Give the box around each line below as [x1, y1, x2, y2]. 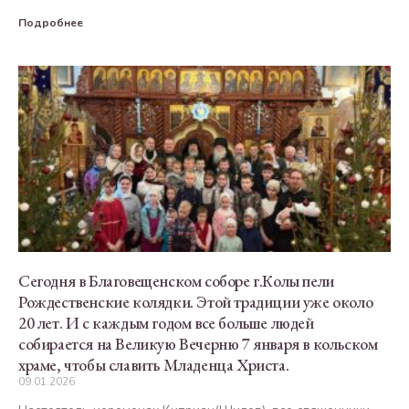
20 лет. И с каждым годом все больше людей [18, 311, 314, 333]
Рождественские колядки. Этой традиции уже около [18, 290, 373, 312]
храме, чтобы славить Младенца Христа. [18, 353, 289, 375]
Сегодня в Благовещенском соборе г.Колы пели [18, 269, 334, 291]
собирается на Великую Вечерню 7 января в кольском [18, 332, 378, 354]
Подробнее [18, 15, 83, 30]
